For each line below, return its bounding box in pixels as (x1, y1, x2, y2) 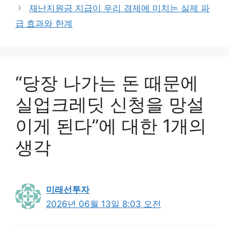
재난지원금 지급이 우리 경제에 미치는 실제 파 (29, 3, 210, 13)
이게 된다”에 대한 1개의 (15, 115, 207, 136)
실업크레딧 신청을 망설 (15, 94, 204, 115)
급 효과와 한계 (15, 18, 73, 29)
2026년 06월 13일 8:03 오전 (46, 199, 161, 209)
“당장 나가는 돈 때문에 (15, 72, 198, 94)
